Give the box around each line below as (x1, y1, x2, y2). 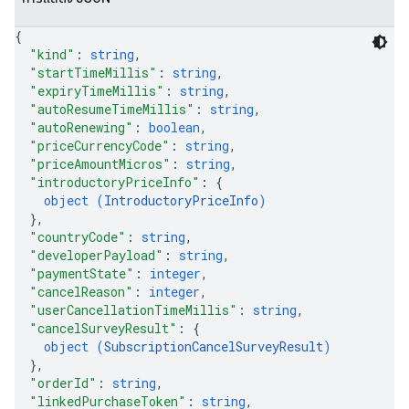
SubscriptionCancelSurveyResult (104, 338, 323, 355)
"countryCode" (29, 228, 126, 246)
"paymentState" (29, 265, 134, 282)
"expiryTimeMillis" (29, 82, 164, 100)
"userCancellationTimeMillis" (29, 301, 237, 319)
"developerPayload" (29, 246, 163, 264)
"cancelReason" (29, 283, 133, 300)
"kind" (29, 46, 75, 63)
